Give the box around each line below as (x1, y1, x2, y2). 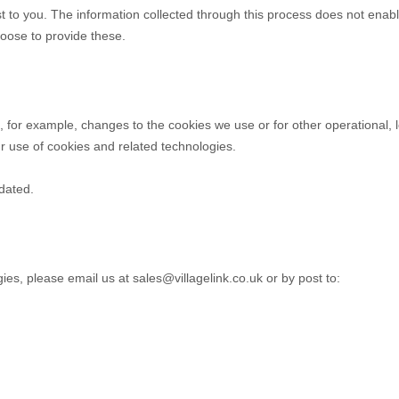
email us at (64, 271, 133, 286)
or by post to (263, 271, 337, 286)
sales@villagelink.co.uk (133, 271, 263, 286)
